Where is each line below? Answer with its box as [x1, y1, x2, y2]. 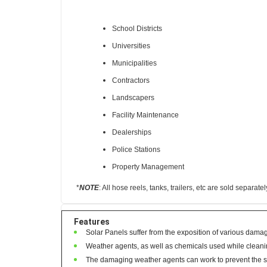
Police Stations [112, 151, 160, 159]
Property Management [112, 168, 184, 176]
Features [74, 222, 110, 232]
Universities [112, 47, 150, 55]
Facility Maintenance [112, 116, 179, 125]
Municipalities [112, 64, 157, 73]
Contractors [112, 82, 150, 90]
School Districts [112, 30, 162, 38]
